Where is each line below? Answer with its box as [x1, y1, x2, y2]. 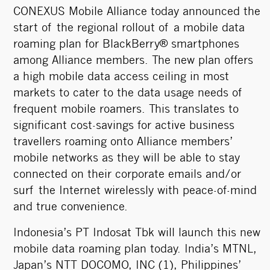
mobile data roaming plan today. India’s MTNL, [13, 245, 257, 255]
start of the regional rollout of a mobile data [13, 24, 245, 34]
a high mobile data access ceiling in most [13, 72, 229, 83]
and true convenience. [13, 202, 128, 213]
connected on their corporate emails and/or [13, 170, 241, 180]
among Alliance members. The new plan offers [13, 56, 253, 66]
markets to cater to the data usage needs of [13, 89, 243, 99]
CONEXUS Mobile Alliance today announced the [13, 7, 260, 17]
